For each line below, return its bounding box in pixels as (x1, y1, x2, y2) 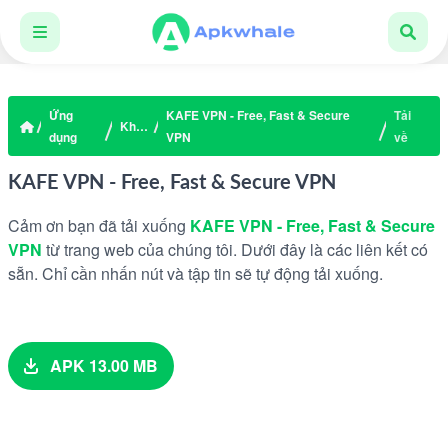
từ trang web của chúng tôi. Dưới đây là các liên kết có (42, 238, 428, 261)
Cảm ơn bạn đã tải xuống (8, 214, 190, 237)
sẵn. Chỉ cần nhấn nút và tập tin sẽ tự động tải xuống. (8, 262, 383, 285)
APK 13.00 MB (46, 354, 158, 377)
